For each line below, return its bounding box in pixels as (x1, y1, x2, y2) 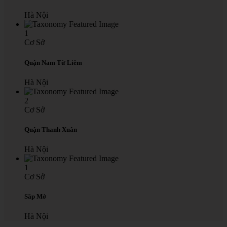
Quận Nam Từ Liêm (24, 58, 82, 66)
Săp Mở (24, 193, 46, 201)
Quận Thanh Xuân (24, 125, 77, 133)
